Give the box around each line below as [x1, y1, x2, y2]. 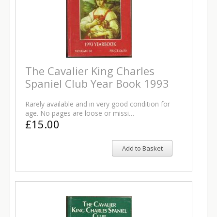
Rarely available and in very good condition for [25, 99, 170, 108]
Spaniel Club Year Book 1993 [25, 76, 169, 91]
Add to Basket [122, 144, 163, 153]
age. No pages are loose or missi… [25, 108, 134, 118]
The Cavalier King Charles [25, 63, 155, 78]
